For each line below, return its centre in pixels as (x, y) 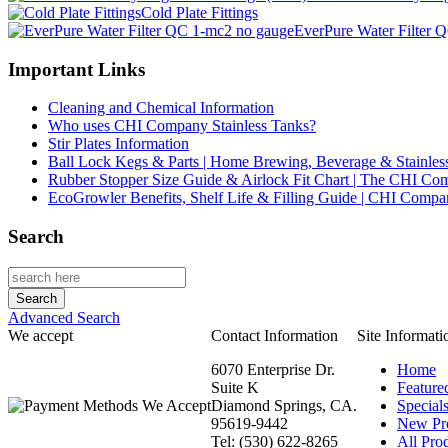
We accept (40, 335)
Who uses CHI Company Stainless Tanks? (182, 126)
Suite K (235, 387)
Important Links (76, 69)
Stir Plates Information (118, 144)
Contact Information (274, 335)
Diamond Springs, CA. (284, 405)
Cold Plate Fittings (199, 13)
